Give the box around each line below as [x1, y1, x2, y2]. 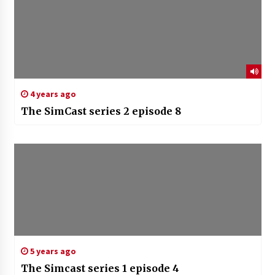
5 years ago [28, 246, 76, 257]
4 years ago [28, 88, 76, 100]
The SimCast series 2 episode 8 [20, 105, 181, 118]
